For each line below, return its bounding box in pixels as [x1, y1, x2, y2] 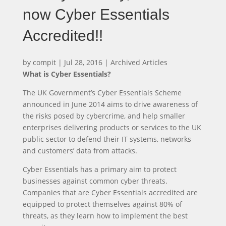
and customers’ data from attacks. [22, 146, 137, 156]
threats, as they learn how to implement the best [22, 211, 188, 221]
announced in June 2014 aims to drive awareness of [22, 99, 198, 109]
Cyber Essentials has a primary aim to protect [22, 164, 177, 175]
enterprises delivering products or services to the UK [22, 123, 201, 133]
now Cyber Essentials [22, 6, 169, 23]
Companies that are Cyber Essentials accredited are [22, 188, 198, 198]
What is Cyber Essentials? [22, 69, 111, 79]
